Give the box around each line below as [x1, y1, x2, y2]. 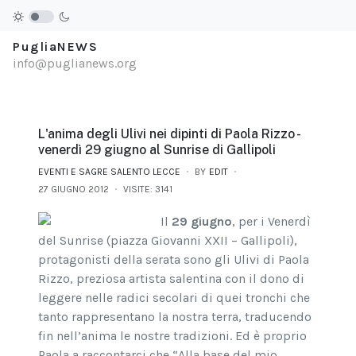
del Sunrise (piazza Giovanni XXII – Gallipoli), [38, 233, 297, 249]
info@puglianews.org [13, 55, 137, 71]
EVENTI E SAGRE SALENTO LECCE [38, 166, 180, 178]
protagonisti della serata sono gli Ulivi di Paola [38, 252, 309, 268]
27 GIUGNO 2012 [38, 184, 109, 195]
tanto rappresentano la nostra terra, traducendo [38, 309, 311, 325]
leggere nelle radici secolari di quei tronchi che [38, 290, 310, 306]
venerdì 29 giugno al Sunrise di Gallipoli [38, 142, 276, 158]
